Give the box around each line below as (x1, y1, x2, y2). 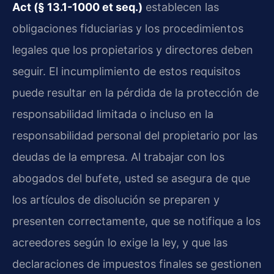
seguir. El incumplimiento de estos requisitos (12, 65, 240, 78)
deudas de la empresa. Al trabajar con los (12, 150, 224, 164)
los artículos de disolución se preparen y (12, 193, 220, 207)
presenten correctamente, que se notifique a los (12, 215, 261, 228)
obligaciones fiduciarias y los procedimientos (12, 22, 243, 35)
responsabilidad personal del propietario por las (12, 129, 257, 143)
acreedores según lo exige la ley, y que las (12, 236, 228, 250)
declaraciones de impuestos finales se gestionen (12, 257, 262, 271)
